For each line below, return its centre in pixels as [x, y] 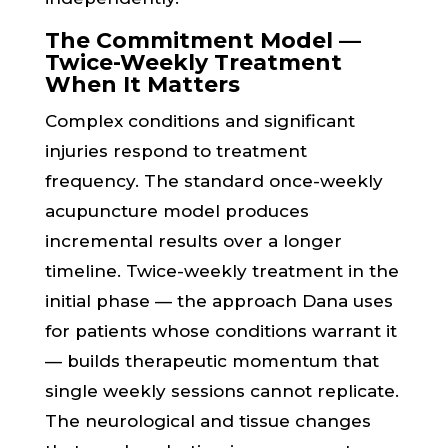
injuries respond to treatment [175, 151]
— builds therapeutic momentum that [211, 361]
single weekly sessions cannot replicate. [221, 391]
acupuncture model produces [176, 211]
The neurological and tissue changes [207, 421]
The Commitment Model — [202, 40]
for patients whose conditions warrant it [220, 331]
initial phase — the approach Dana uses [218, 301]
